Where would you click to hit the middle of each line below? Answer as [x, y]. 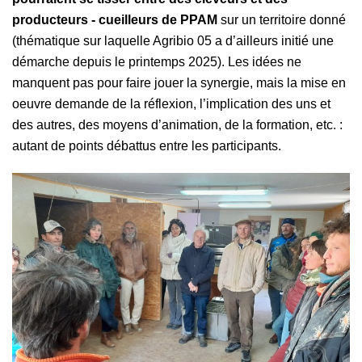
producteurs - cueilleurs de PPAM [115, 19]
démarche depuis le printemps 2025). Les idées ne [157, 61]
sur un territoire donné [282, 19]
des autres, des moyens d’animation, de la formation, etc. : [177, 124]
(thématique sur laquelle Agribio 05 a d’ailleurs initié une [173, 40]
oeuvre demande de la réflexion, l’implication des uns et [171, 103]
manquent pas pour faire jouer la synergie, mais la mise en [179, 82]
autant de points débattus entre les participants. [147, 145]
